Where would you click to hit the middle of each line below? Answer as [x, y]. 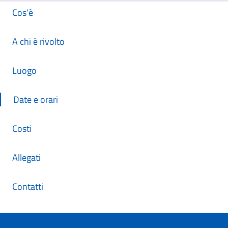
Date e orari [36, 99]
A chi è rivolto [38, 41]
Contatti [28, 187]
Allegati [26, 158]
